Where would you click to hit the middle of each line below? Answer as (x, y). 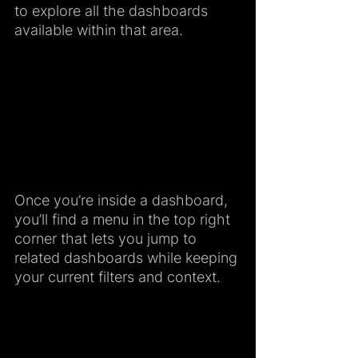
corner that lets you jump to (107, 238)
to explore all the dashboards (113, 11)
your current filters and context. (117, 276)
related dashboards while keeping (128, 257)
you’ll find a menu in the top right (124, 219)
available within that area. (99, 30)
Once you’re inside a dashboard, (123, 200)
